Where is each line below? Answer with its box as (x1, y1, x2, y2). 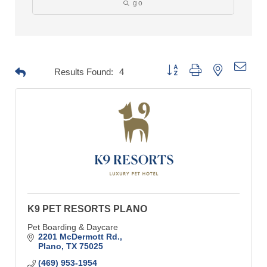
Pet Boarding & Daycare (27, 222, 118, 232)
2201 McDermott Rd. (38, 232, 120, 241)
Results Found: (54, 67, 113, 77)
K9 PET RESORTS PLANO (27, 204, 147, 214)
